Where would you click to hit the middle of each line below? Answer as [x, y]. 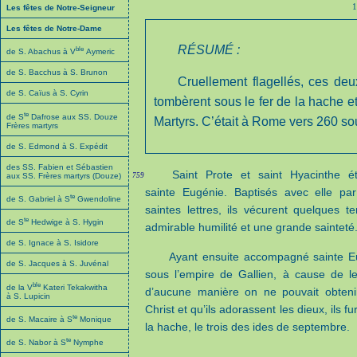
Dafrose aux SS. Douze [73, 116]
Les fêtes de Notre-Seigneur [61, 8]
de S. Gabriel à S [38, 198]
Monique [94, 319]
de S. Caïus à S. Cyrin [47, 93]
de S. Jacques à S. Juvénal [57, 264]
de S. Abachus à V [41, 52]
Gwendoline [98, 198]
